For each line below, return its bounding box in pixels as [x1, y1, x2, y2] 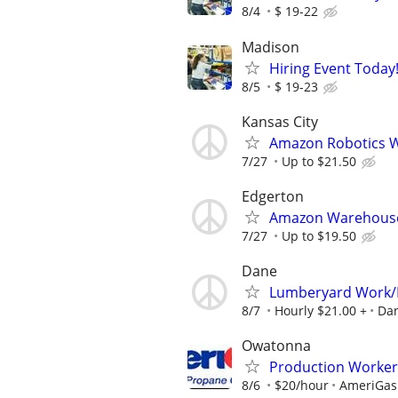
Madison [242, 36, 299, 57]
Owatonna [242, 336, 311, 356]
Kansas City [242, 111, 318, 131]
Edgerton [242, 186, 304, 206]
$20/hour [275, 377, 329, 394]
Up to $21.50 [282, 152, 356, 170]
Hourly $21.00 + [275, 302, 367, 320]
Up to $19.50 [282, 227, 356, 244]
